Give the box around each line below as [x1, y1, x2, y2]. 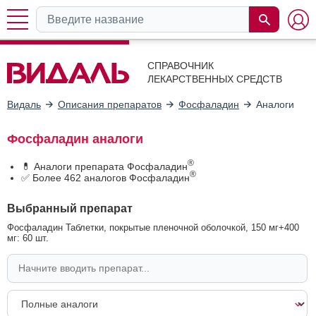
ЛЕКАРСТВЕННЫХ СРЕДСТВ [147, 73, 282, 85]
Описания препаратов [58, 98, 162, 110]
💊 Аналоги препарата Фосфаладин [21, 160, 188, 172]
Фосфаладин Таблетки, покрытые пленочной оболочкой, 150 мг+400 [7, 221, 299, 233]
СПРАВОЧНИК [147, 60, 214, 71]
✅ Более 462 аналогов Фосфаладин [21, 171, 190, 183]
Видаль [7, 98, 41, 110]
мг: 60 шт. [7, 232, 49, 243]
